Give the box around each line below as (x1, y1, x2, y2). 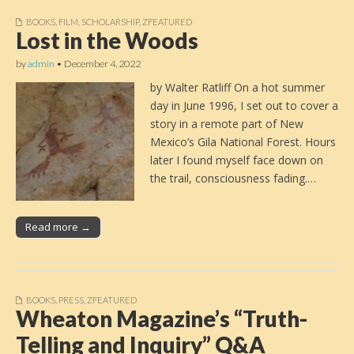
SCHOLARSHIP (81, 16, 139, 27)
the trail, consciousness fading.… (150, 171, 316, 186)
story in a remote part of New (150, 116, 303, 132)
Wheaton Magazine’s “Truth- (16, 305, 307, 333)
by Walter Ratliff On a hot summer (150, 80, 325, 96)
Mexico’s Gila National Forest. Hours (150, 134, 336, 150)
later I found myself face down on (150, 153, 323, 168)
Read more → (25, 220, 91, 235)
